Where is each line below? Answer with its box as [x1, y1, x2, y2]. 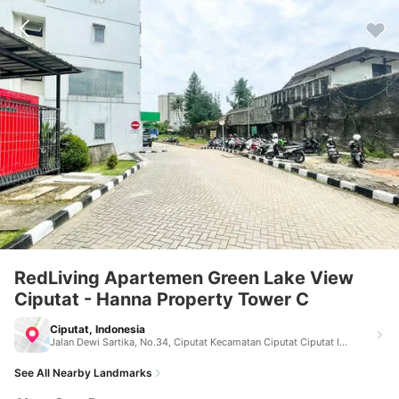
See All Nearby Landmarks [14, 366, 152, 379]
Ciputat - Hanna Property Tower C [14, 289, 309, 310]
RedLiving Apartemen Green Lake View [14, 267, 354, 289]
